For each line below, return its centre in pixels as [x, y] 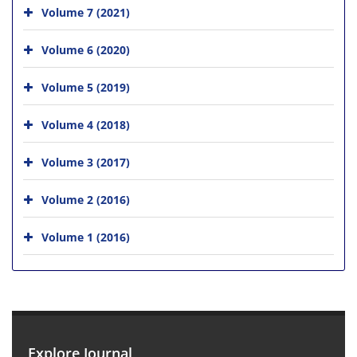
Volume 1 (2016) [86, 237]
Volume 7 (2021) [86, 12]
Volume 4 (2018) [86, 124]
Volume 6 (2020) [86, 49]
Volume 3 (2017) [86, 162]
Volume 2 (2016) [86, 199]
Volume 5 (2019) [86, 87]
